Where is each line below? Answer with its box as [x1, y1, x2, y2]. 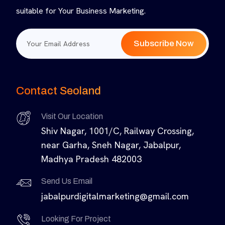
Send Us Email [41, 177, 92, 186]
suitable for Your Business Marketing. [16, 6, 146, 17]
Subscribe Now [134, 39, 194, 49]
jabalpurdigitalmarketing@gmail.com [41, 190, 189, 202]
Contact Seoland [16, 85, 101, 97]
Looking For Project [41, 214, 111, 223]
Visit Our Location [41, 112, 103, 121]
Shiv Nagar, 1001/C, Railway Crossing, [41, 125, 194, 137]
